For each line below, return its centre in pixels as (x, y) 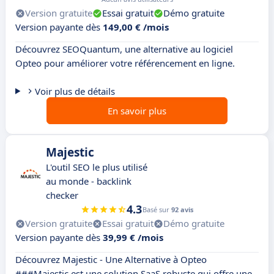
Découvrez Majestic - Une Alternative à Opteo (111, 260)
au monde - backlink (89, 181)
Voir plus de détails (75, 91)
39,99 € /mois (133, 238)
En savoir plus (137, 111)
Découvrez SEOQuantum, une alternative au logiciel (124, 49)
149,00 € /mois (136, 27)
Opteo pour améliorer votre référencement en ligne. (125, 63)
